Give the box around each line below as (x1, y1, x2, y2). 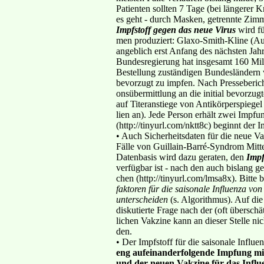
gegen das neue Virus (153, 24, 236, 35)
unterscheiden (116, 194, 168, 204)
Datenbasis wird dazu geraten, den (116, 151, 246, 162)
